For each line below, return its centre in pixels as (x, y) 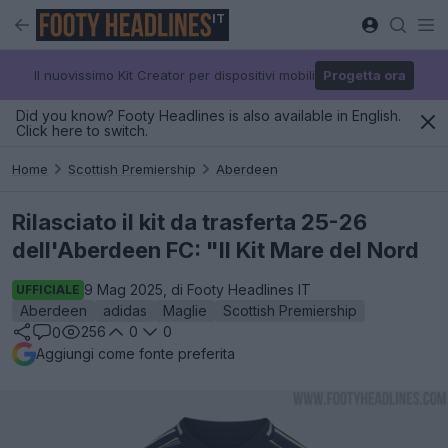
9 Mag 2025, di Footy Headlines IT (197, 289)
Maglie (185, 310)
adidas (125, 310)
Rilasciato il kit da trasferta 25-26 (189, 222)
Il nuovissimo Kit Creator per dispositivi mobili (174, 74)
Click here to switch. (82, 130)
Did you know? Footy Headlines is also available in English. (208, 115)
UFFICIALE (48, 289)
